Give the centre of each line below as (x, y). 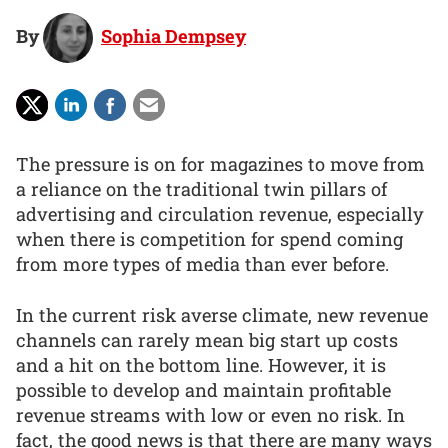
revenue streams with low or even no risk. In (210, 414)
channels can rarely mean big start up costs (207, 339)
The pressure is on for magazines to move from (220, 164)
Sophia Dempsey (173, 35)
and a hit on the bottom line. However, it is (201, 364)
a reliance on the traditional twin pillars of (201, 189)
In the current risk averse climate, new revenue (222, 314)
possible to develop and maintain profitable (203, 389)
